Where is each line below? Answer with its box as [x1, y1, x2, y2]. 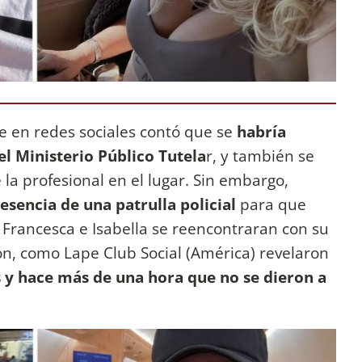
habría [237, 120, 286, 142]
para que [240, 192, 306, 215]
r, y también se [206, 144, 314, 166]
